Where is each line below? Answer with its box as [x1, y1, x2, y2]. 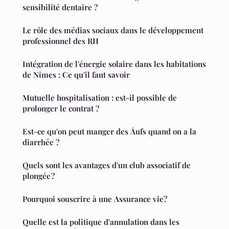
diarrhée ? [22, 137, 59, 148]
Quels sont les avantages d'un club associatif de [22, 160, 191, 171]
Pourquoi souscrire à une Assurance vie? [22, 194, 167, 204]
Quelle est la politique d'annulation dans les [22, 217, 179, 227]
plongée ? [22, 171, 55, 181]
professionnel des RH [22, 36, 99, 47]
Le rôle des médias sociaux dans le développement [22, 25, 203, 36]
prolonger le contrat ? [22, 103, 99, 114]
